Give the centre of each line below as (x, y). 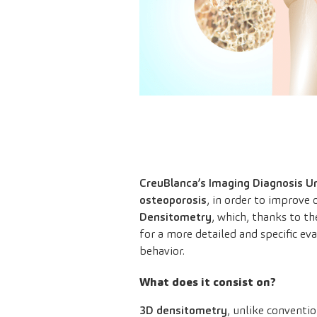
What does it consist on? (208, 282)
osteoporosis (173, 200)
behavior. (162, 251)
